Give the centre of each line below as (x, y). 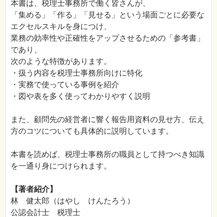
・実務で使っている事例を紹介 (65, 85)
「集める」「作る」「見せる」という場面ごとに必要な (108, 15)
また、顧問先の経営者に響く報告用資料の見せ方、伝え (108, 120)
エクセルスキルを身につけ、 (61, 27)
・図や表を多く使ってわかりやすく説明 (80, 96)
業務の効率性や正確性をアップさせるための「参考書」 (108, 38)
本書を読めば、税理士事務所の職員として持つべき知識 (108, 155)
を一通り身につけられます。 (61, 166)
